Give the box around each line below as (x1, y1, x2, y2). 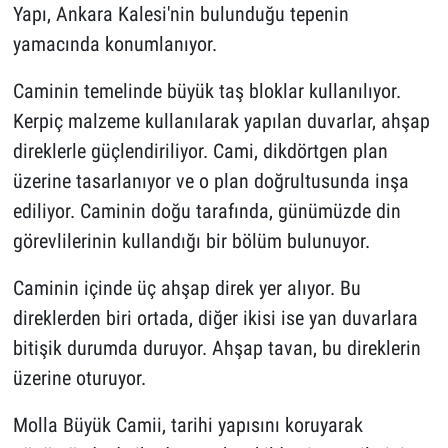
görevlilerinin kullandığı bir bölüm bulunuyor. (12, 228, 370, 253)
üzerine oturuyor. (12, 365, 146, 390)
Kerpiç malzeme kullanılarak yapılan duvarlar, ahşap (12, 108, 430, 133)
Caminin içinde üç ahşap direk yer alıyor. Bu (12, 275, 361, 300)
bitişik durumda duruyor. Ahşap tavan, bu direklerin (12, 335, 421, 360)
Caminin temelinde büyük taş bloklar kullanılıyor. (12, 78, 401, 103)
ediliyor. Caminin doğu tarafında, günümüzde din (12, 198, 401, 223)
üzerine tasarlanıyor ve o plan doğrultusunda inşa (12, 168, 409, 193)
